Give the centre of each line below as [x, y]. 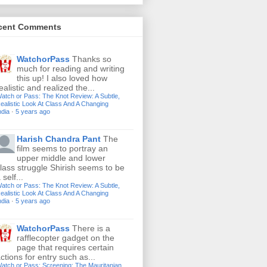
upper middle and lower [61, 158]
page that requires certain [65, 247]
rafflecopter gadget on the [66, 237]
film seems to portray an [62, 148]
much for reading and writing [71, 68]
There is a [91, 228]
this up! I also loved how [62, 78]
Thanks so [92, 59]
